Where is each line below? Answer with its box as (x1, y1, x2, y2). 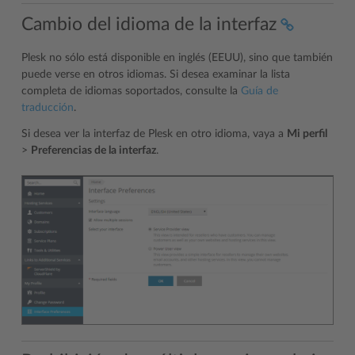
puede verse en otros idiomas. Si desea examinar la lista (21, 68, 290, 80)
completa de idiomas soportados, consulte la (21, 85, 241, 97)
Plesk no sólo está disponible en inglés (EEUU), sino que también (21, 52, 333, 63)
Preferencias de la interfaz (31, 144, 156, 156)
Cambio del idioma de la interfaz (21, 14, 277, 33)
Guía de (241, 85, 278, 97)
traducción (21, 101, 74, 113)
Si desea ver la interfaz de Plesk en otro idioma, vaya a (21, 128, 287, 139)
